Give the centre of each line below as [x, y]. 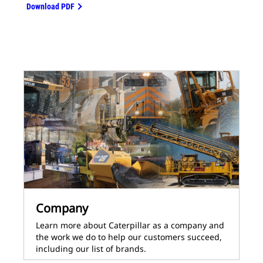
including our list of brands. [91, 249]
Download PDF [50, 6]
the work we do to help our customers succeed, [129, 237]
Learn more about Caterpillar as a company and [130, 225]
